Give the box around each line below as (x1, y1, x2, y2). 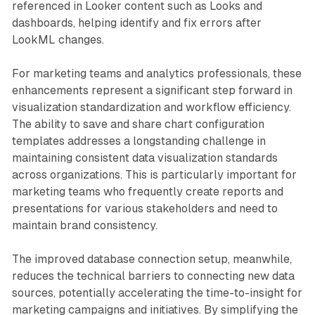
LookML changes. (11, 32, 104, 46)
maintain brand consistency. (11, 218, 157, 232)
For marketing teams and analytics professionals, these (11, 66, 302, 80)
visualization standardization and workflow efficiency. (11, 100, 291, 114)
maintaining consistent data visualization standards (11, 150, 278, 165)
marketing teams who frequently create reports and (11, 184, 283, 198)
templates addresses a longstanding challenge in (11, 134, 266, 148)
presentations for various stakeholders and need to (11, 201, 278, 215)
